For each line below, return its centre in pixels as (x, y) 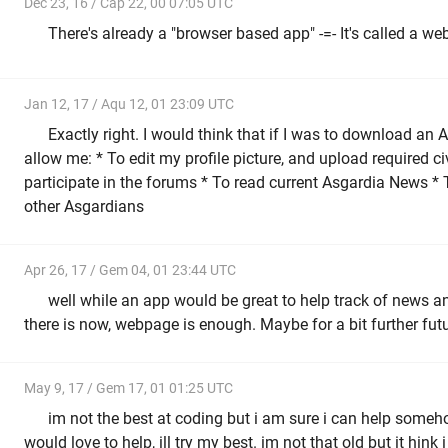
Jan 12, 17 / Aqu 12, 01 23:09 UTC (129, 103)
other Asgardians (84, 207)
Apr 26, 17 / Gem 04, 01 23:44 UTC (130, 269)
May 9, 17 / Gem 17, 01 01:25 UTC (128, 387)
